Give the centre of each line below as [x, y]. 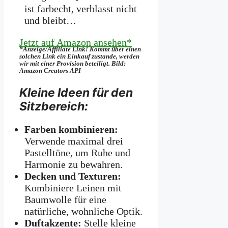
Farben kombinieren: [71, 130]
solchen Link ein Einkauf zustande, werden [79, 56]
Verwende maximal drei [74, 141]
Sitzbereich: [54, 107]
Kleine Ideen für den [76, 93]
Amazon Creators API [50, 71]
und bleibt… [50, 21]
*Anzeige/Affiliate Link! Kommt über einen [80, 49]
